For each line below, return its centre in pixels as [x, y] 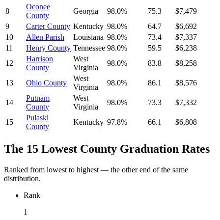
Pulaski [37, 118]
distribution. [22, 179]
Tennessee [89, 48]
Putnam [38, 98]
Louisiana [88, 37]
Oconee [38, 7]
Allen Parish [45, 37]
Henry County [48, 48]
